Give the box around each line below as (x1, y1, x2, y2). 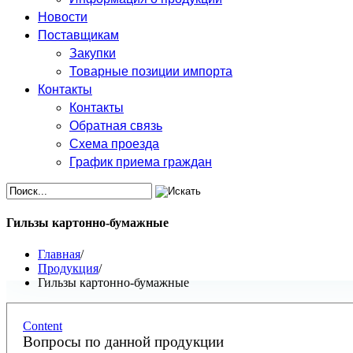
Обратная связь (69, 116, 162, 134)
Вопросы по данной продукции (23, 333, 224, 350)
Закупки (69, 43, 116, 61)
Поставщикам (38, 25, 119, 43)
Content (23, 318, 62, 333)
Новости (38, 7, 87, 25)
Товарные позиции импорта (69, 61, 232, 80)
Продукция (38, 261, 98, 275)
